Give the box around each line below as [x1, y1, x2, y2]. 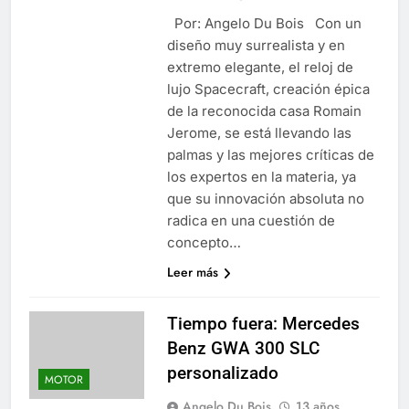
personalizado [166, 362, 278, 383]
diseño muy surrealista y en [166, 36, 345, 54]
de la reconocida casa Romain [166, 101, 362, 120]
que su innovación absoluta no [166, 189, 364, 207]
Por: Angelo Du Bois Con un [166, 14, 362, 32]
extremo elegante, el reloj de [166, 58, 353, 76]
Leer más [166, 262, 218, 281]
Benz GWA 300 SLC [166, 337, 320, 359]
